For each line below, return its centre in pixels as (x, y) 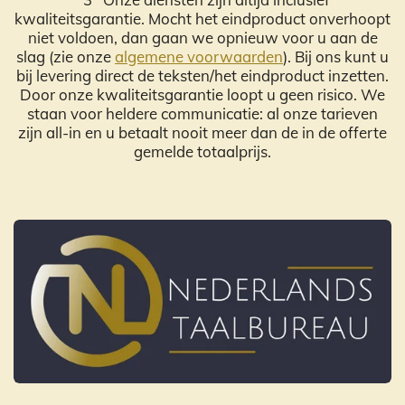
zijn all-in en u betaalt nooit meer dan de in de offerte (202, 133)
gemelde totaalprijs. (202, 152)
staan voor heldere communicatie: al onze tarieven (202, 114)
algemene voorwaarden (199, 57)
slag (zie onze (66, 57)
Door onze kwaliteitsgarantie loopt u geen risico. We (202, 95)
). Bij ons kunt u (336, 57)
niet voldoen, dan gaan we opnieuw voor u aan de (202, 38)
